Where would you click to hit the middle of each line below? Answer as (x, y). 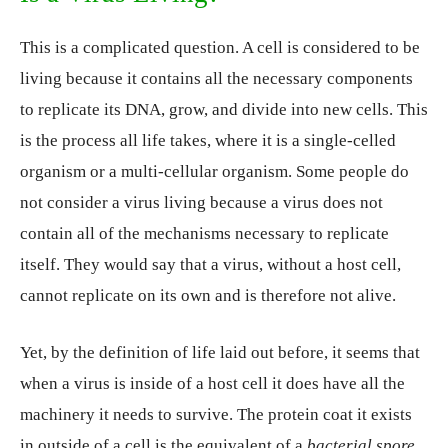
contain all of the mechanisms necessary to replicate (204, 233)
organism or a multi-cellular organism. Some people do (214, 171)
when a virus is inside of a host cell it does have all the (212, 383)
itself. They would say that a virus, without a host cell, (210, 264)
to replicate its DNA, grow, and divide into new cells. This (224, 109)
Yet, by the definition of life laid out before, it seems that (220, 352)
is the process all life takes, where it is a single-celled (208, 140)
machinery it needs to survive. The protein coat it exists (216, 414)
